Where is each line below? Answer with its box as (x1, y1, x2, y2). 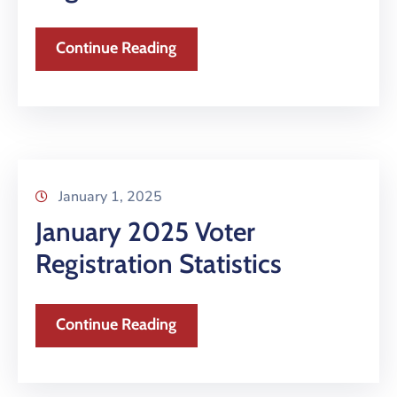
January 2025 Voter (35, 215, 255, 249)
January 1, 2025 (58, 187, 162, 207)
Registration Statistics (35, 247, 282, 281)
